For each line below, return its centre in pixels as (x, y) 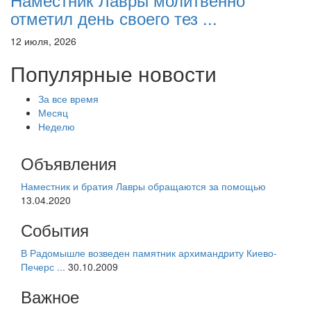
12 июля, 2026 (43, 41)
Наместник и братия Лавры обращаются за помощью (143, 186)
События (55, 229)
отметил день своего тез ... (114, 17)
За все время (68, 98)
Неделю (57, 126)
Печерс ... (43, 266)
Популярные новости (114, 73)
